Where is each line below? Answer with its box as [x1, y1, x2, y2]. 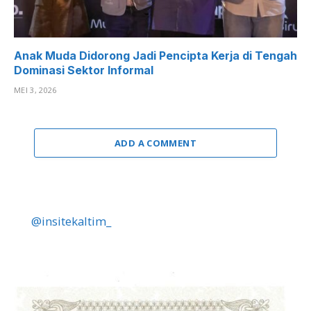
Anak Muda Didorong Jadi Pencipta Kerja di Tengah [14, 49, 297, 63]
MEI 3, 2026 [14, 85, 57, 96]
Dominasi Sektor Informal [14, 63, 153, 78]
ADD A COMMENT [114, 137, 197, 150]
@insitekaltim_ [31, 212, 112, 229]
